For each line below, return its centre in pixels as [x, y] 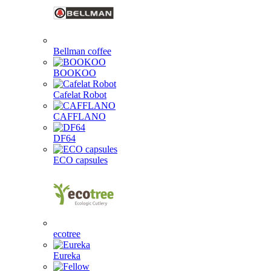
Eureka [67, 256]
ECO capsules [80, 160]
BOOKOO [75, 73]
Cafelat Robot [80, 95]
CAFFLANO [80, 116]
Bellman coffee [82, 51]
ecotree [67, 234]
